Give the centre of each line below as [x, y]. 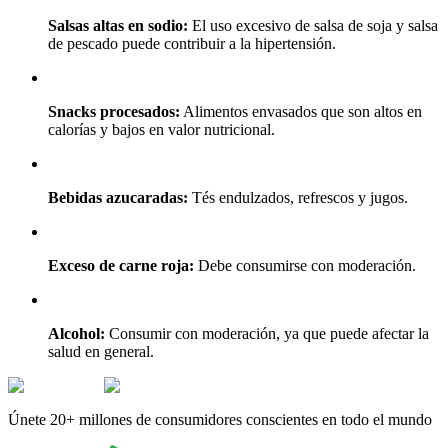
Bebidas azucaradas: [118, 197]
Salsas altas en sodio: [118, 25]
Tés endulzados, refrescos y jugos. [298, 197]
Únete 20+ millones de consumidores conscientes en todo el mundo [220, 419]
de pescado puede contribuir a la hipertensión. [192, 43]
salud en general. [101, 351]
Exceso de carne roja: [121, 265]
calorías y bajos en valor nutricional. [161, 129]
